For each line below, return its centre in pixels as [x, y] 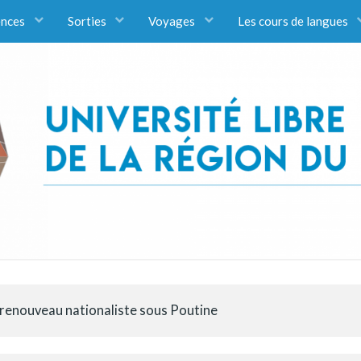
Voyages [173, 21]
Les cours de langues [294, 21]
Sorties [88, 21]
